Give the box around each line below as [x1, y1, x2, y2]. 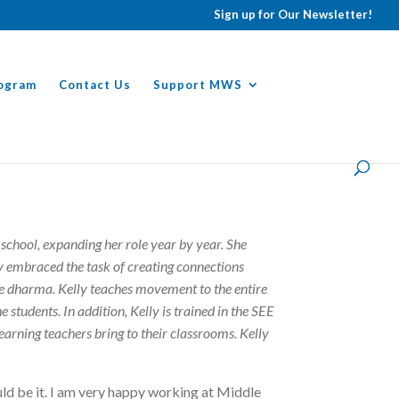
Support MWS [153, 77, 242, 92]
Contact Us [59, 77, 131, 92]
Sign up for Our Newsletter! [214, 6, 372, 21]
